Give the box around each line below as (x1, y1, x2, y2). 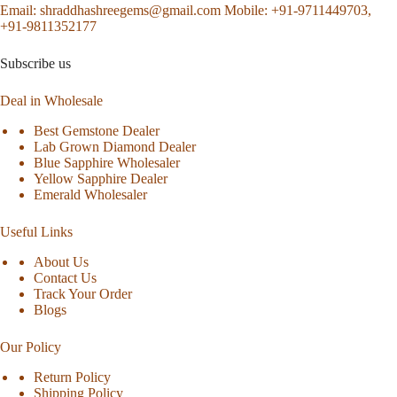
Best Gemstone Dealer (34, 122, 160, 138)
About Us (34, 253, 90, 269)
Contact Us (34, 269, 97, 285)
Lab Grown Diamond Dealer (34, 138, 197, 154)
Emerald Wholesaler (34, 186, 148, 202)
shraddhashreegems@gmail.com (40, 2, 224, 18)
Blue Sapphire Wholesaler (34, 154, 181, 170)
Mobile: (224, 2, 268, 18)
